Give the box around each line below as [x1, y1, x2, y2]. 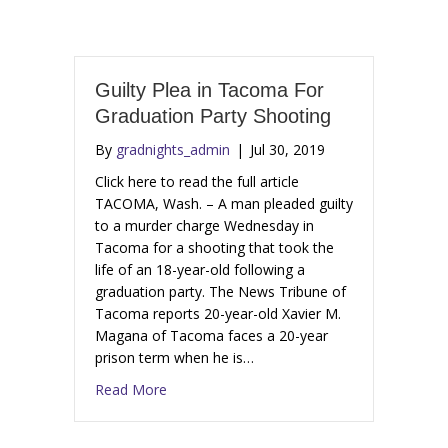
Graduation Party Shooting [95, 105, 331, 128]
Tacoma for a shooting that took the [95, 238, 334, 258]
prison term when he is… [95, 348, 254, 368]
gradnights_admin [116, 140, 230, 160]
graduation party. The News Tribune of [95, 282, 346, 302]
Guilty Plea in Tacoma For [95, 79, 324, 102]
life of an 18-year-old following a [95, 260, 305, 280]
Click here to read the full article [95, 172, 299, 192]
